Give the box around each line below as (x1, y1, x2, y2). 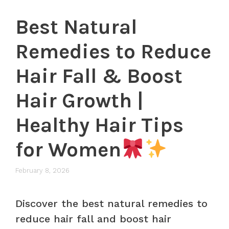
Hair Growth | (15, 88, 143, 113)
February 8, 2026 (15, 166, 70, 174)
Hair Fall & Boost (15, 64, 182, 88)
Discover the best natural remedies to (15, 197, 208, 210)
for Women (15, 138, 121, 162)
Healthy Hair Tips (15, 113, 184, 138)
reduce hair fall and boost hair (15, 212, 171, 225)
